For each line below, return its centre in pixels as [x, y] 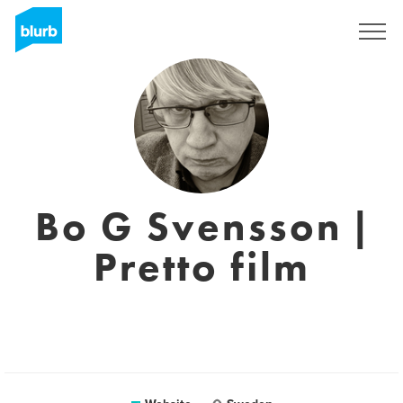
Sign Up [302, 31]
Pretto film [201, 267]
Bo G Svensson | [201, 227]
